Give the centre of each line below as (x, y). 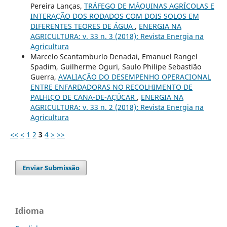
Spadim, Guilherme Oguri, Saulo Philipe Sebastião (116, 66)
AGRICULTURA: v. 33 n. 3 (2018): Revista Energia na (117, 36)
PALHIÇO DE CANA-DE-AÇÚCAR (83, 97)
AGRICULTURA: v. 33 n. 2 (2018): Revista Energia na (117, 107)
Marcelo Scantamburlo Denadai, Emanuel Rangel (114, 56)
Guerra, (44, 77)
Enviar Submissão (51, 167)
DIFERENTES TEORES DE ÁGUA (82, 26)
